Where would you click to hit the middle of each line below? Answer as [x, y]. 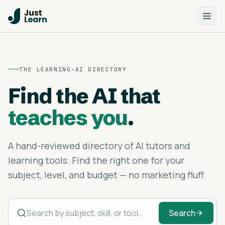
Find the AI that [84, 96]
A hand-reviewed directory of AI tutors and [99, 145]
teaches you [68, 117]
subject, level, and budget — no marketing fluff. [107, 175]
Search [182, 213]
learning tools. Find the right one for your [96, 160]
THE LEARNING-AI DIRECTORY [73, 69]
